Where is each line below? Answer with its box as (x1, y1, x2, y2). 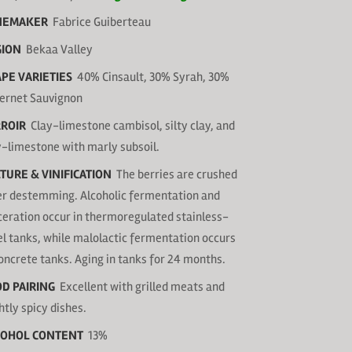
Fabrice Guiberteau (50, 14, 152, 30)
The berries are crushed (112, 167, 238, 182)
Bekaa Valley (21, 42, 93, 57)
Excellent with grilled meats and (55, 279, 225, 295)
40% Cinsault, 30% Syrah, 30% (75, 69, 230, 85)
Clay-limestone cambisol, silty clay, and (31, 118, 236, 134)
